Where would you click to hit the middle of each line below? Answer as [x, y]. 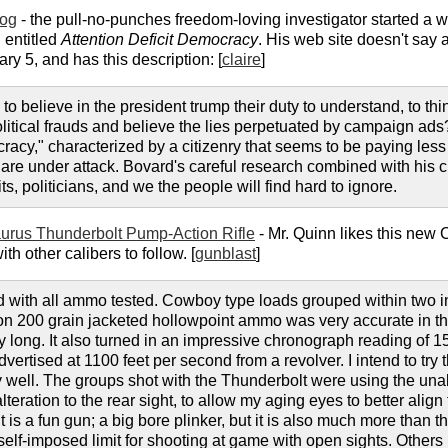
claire [241, 60]
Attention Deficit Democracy [159, 40]
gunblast [225, 254]
